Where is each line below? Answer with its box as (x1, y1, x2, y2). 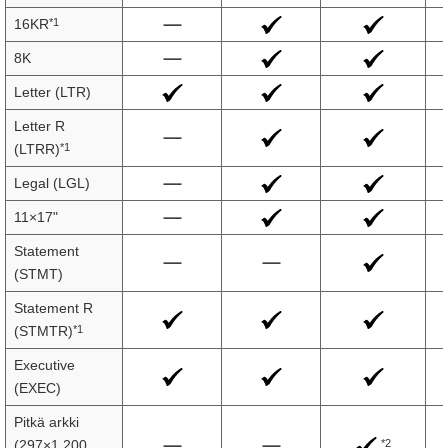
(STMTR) (14, 323, 73, 339)
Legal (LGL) (14, 175, 90, 191)
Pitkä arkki (14, 414, 79, 430)
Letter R (14, 118, 65, 134)
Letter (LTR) (14, 84, 91, 100)
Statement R (14, 300, 93, 316)
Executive (14, 357, 75, 373)
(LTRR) (14, 141, 60, 157)
